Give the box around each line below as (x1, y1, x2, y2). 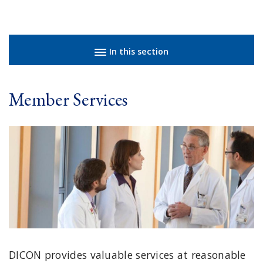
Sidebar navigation (16, 34, 28, 55)
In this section (109, 46, 168, 58)
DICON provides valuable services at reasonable (9, 247, 246, 262)
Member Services (9, 87, 128, 112)
